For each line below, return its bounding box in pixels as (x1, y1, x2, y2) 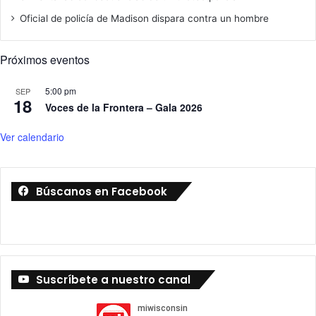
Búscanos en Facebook (36, 184, 167, 200)
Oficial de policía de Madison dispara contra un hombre (20, 13, 269, 25)
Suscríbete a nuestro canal (36, 272, 190, 288)
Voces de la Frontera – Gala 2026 (45, 100, 202, 115)
